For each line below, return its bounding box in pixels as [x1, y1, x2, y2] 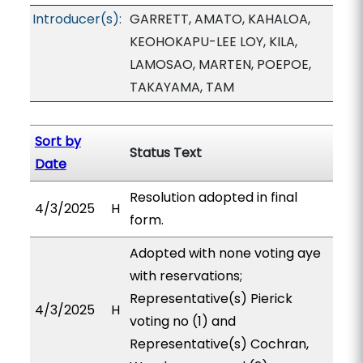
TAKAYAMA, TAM [129, 78, 234, 96]
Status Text [129, 143, 202, 162]
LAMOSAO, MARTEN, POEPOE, [129, 55, 311, 74]
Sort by [34, 132, 81, 151]
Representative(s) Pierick [129, 289, 293, 308]
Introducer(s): [32, 10, 122, 28]
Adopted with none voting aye [129, 244, 321, 263]
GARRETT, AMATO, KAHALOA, [129, 10, 310, 28]
